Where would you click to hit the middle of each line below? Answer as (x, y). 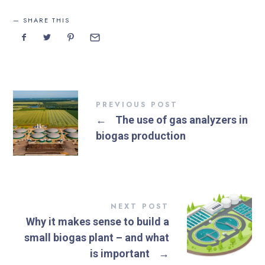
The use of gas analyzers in (181, 119)
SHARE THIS (47, 20)
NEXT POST (140, 206)
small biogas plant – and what (96, 237)
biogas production (141, 135)
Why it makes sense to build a (97, 221)
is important (121, 253)
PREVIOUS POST (137, 104)
